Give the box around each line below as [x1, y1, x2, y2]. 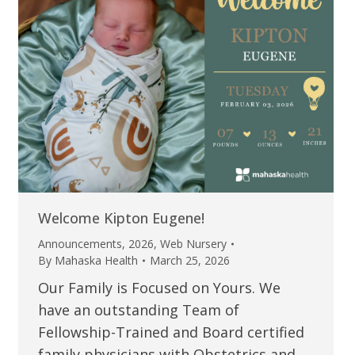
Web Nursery [159, 236, 227, 252]
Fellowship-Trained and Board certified [37, 323, 304, 342]
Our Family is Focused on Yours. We [37, 278, 281, 298]
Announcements [37, 236, 122, 252]
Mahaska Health [54, 253, 138, 269]
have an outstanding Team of [37, 300, 239, 320]
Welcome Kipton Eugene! [37, 208, 204, 228]
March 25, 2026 [149, 253, 230, 269]
